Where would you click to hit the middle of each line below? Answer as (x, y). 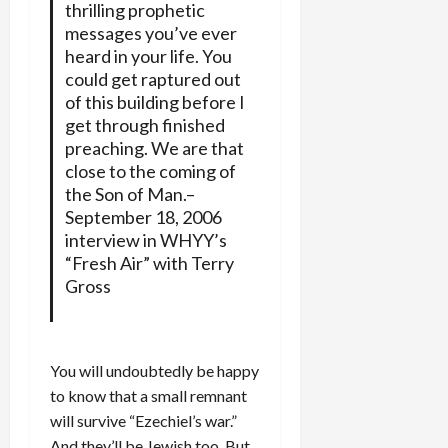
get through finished (144, 124)
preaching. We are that (154, 147)
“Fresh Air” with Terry (149, 262)
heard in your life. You (148, 55)
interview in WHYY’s (145, 239)
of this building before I (154, 101)
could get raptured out (152, 78)
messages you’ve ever (150, 32)
